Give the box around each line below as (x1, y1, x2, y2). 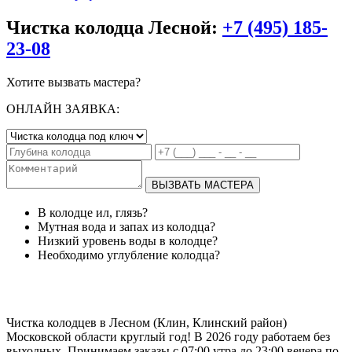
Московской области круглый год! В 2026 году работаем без (6, 329, 330, 343)
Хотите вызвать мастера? (6, 75, 141, 89)
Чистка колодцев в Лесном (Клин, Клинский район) (6, 315, 287, 329)
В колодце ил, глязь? (38, 205, 148, 219)
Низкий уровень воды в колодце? (38, 233, 218, 247)
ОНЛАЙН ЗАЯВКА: (6, 101, 119, 115)
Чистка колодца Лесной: (6, 16, 222, 38)
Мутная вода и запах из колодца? (38, 219, 215, 233)
